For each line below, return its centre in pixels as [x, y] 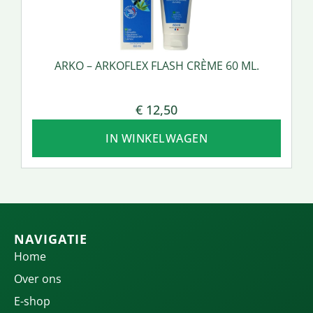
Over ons [38, 279]
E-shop [32, 301]
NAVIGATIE [51, 239]
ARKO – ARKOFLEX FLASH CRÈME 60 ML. [156, 66]
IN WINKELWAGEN [156, 139]
